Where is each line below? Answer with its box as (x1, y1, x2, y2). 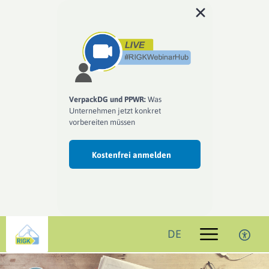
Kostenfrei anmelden (92, 150, 171, 160)
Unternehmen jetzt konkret (68, 106, 161, 116)
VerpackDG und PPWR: (68, 95, 146, 104)
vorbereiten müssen (68, 118, 135, 127)
